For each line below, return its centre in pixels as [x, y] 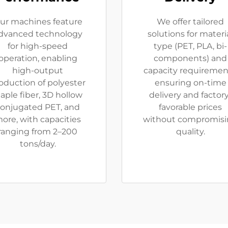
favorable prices [190, 107]
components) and [190, 58]
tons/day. [38, 144]
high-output [38, 70]
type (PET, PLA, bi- [190, 46]
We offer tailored [190, 22]
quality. [190, 132]
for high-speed [38, 46]
